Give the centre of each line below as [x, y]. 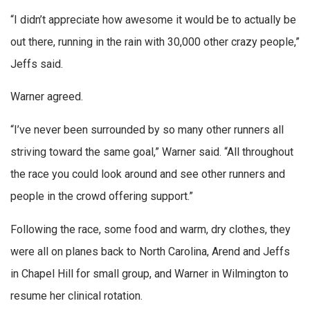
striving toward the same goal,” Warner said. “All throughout [152, 152]
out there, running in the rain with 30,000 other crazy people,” [155, 42]
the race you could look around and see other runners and [148, 174]
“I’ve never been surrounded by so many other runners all [147, 130]
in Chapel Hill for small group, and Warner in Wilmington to [149, 273]
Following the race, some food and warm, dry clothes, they [151, 229]
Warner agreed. [47, 97]
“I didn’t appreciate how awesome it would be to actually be [153, 19]
